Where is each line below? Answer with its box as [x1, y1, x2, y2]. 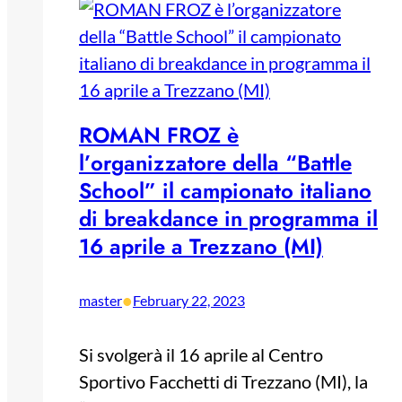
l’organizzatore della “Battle [79, 147, 352, 179]
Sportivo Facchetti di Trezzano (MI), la [79, 371, 368, 393]
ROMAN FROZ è [79, 119, 239, 152]
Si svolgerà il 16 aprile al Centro [79, 344, 323, 366]
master [79, 292, 122, 310]
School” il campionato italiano [79, 175, 371, 207]
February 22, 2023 [133, 292, 245, 310]
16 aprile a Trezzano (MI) [79, 231, 323, 263]
